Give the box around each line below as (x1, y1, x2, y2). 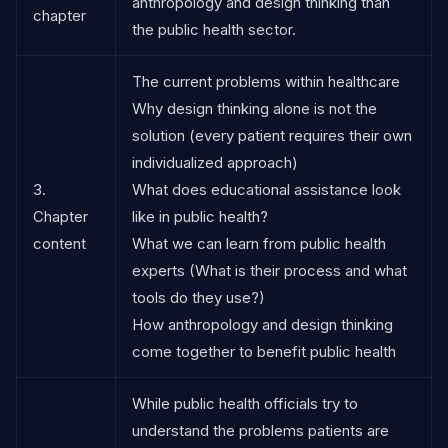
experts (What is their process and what (132, 260, 407, 280)
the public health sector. (132, 19, 296, 39)
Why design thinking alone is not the (132, 98, 377, 118)
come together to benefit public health (132, 341, 396, 361)
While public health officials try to (132, 393, 358, 413)
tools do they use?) (132, 287, 265, 307)
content (33, 233, 86, 253)
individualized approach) (132, 152, 298, 172)
